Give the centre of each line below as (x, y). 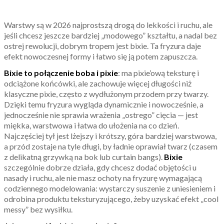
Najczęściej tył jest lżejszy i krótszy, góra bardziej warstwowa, (110, 136)
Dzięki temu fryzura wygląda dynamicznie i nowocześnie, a (104, 104)
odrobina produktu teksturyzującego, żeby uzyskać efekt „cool (111, 199)
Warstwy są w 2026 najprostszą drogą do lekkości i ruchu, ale (108, 25)
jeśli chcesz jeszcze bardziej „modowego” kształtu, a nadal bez (110, 35)
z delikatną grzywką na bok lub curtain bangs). (84, 157)
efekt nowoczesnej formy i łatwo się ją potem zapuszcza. (101, 56)
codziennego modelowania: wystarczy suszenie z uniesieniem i (110, 188)
